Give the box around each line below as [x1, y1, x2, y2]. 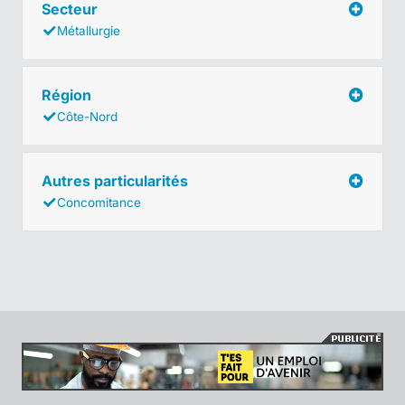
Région [42, 85, 95, 104]
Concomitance [57, 194, 141, 210]
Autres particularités [42, 171, 192, 190]
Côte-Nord [57, 108, 118, 124]
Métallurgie [57, 23, 120, 38]
